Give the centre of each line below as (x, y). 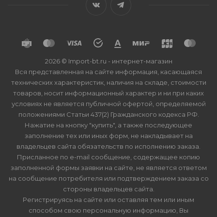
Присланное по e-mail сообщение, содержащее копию (108, 157)
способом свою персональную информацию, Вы (108, 210)
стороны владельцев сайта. (108, 189)
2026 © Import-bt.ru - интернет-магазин (108, 61)
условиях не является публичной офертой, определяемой (108, 104)
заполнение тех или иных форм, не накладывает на (108, 136)
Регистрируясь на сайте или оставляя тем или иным (108, 200)
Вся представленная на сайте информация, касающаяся (108, 72)
